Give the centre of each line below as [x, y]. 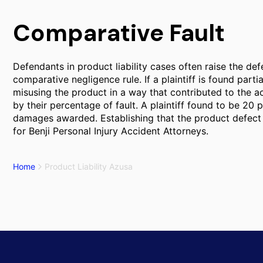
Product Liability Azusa [89, 166]
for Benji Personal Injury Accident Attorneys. [111, 131]
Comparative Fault [119, 33]
